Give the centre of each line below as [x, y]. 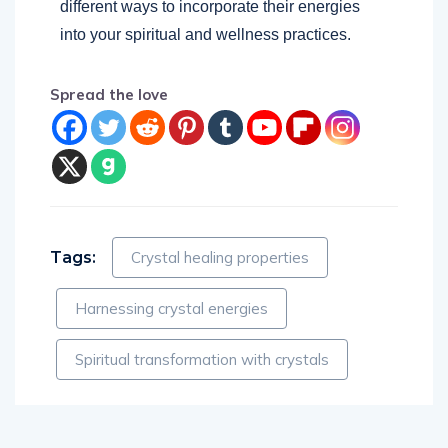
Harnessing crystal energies [171, 308]
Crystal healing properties [220, 257]
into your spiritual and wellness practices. [205, 34]
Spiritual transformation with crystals [202, 359]
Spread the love [109, 94]
